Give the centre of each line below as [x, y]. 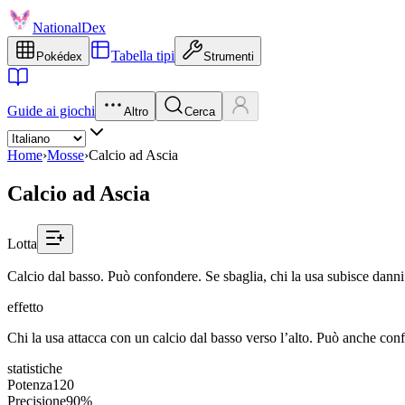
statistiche [35, 368]
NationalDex [69, 28]
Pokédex [59, 57]
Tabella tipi [143, 56]
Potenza [30, 384]
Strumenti [229, 57]
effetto [25, 306]
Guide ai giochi [51, 111]
